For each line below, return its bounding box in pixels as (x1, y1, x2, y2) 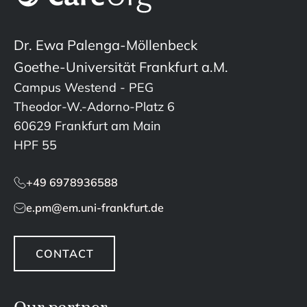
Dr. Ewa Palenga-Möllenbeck (14, 36, 197, 53)
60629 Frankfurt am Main (14, 118, 161, 134)
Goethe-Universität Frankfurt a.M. (14, 58, 228, 75)
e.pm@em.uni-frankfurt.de (26, 201, 164, 214)
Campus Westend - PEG (14, 79, 153, 95)
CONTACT (35, 246, 94, 260)
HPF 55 (14, 137, 57, 153)
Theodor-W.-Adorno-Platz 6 (14, 99, 175, 114)
